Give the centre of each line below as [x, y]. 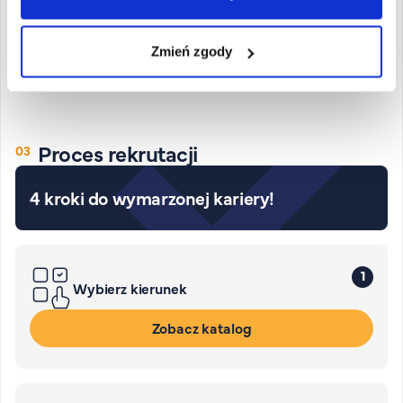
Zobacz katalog [201, 327]
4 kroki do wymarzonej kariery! [152, 197]
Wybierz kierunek [130, 288]
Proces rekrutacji [118, 152]
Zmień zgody [191, 51]
